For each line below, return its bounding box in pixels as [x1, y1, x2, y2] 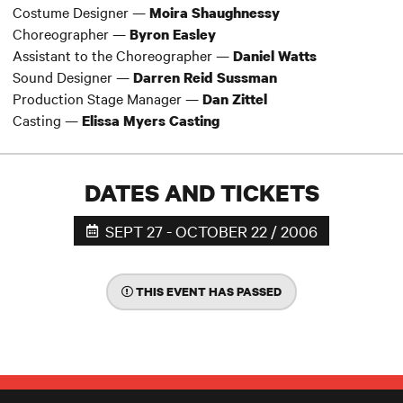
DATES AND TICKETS [84, 176, 319, 209]
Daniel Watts [233, 46, 317, 67]
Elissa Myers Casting [78, 111, 219, 131]
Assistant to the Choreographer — [13, 45, 233, 66]
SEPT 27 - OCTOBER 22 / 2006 [97, 219, 318, 241]
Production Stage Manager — [13, 88, 199, 109]
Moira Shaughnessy [149, 3, 280, 23]
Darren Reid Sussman [133, 67, 277, 88]
